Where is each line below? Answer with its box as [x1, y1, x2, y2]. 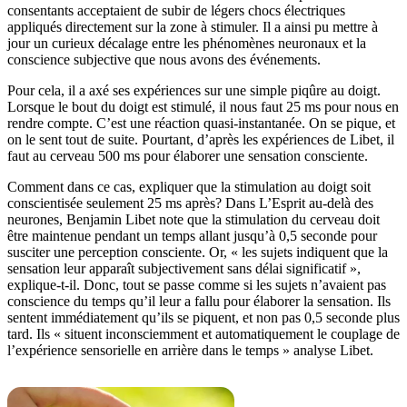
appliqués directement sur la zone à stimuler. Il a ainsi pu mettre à [7, 19, 378, 35]
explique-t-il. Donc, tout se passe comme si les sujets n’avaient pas [7, 277, 386, 293]
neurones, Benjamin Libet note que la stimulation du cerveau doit [7, 212, 380, 228]
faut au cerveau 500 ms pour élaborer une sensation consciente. [7, 148, 368, 164]
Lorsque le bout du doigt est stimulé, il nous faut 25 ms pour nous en [7, 99, 399, 115]
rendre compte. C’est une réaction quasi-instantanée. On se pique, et [7, 115, 395, 132]
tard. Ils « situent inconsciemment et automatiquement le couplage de [7, 326, 400, 342]
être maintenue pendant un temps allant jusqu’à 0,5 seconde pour [7, 228, 377, 244]
